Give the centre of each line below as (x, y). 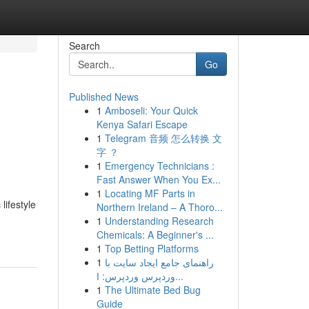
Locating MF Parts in (150, 193)
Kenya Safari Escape (142, 124)
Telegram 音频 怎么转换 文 (163, 138)
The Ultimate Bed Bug (152, 290)
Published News (103, 97)
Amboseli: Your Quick (151, 110)
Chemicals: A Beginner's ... (155, 235)
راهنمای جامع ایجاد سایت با (159, 262)
